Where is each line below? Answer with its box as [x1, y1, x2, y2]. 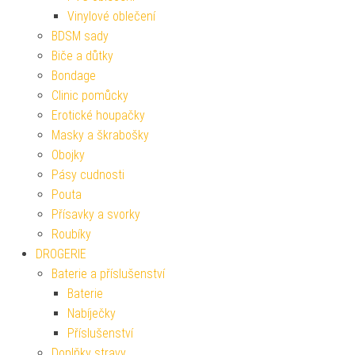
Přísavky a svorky [52, 206, 140, 222]
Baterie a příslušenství [52, 265, 165, 281]
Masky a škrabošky [52, 127, 149, 143]
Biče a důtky [52, 48, 113, 63]
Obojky [52, 147, 85, 162]
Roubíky [52, 226, 91, 242]
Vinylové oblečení [67, 8, 155, 24]
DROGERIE [36, 246, 86, 261]
